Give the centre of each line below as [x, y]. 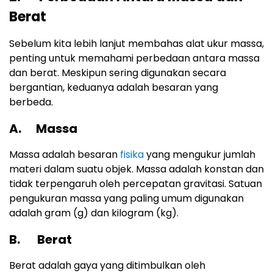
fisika [132, 155]
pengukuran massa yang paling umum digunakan [126, 199]
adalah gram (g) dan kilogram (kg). [94, 213]
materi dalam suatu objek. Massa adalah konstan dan [136, 169]
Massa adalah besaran [65, 155]
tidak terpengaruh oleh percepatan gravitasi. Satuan [136, 184]
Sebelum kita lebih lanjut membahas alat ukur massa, [136, 44]
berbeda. [31, 102]
